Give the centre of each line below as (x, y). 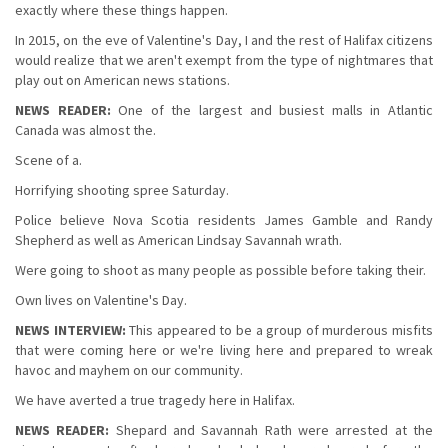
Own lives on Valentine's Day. (101, 299)
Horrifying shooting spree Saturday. (122, 189)
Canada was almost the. (85, 129)
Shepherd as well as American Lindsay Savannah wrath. (178, 239)
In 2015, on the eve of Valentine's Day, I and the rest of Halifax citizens (224, 39)
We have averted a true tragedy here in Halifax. (155, 399)
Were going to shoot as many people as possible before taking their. (220, 269)
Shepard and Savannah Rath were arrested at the (271, 429)
